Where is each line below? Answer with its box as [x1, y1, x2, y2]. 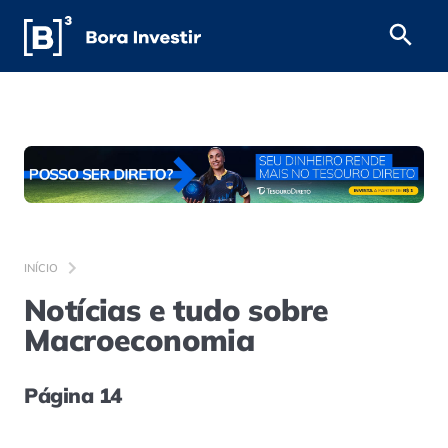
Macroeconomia [24, 320, 255, 359]
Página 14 [24, 381, 122, 408]
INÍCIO [24, 260, 58, 275]
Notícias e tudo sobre [24, 290, 329, 329]
